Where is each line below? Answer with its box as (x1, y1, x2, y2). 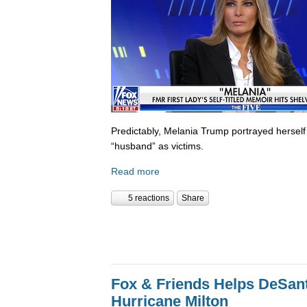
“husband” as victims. (111, 140, 204, 151)
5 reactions (128, 193, 169, 204)
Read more (111, 166, 160, 177)
